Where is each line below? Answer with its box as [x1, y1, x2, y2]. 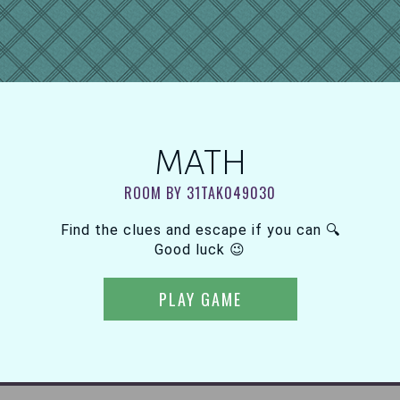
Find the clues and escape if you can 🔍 [60, 221, 340, 238]
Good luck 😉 [154, 241, 246, 258]
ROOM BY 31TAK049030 [124, 182, 276, 204]
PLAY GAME [158, 287, 242, 311]
